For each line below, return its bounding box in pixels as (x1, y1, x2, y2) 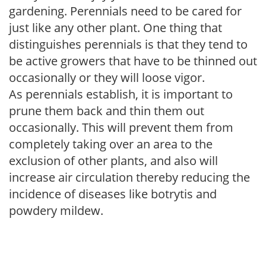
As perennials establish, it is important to (9, 85, 233, 102)
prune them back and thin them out (9, 102, 204, 119)
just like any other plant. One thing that (9, 19, 222, 36)
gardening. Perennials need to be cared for (9, 2, 242, 19)
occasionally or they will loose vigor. (9, 69, 205, 85)
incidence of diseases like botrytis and (9, 185, 217, 202)
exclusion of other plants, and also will (9, 152, 218, 169)
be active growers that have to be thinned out (9, 52, 257, 69)
